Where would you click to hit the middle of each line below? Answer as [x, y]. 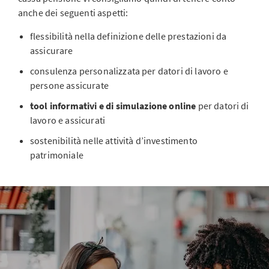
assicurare [52, 50]
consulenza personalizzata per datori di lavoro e [129, 71]
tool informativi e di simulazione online [113, 106]
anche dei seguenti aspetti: [73, 13]
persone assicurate [69, 85]
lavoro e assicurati [68, 120]
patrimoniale [57, 155]
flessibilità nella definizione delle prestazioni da [128, 36]
